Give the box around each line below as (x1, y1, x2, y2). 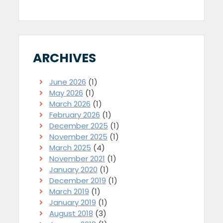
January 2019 (49, 197, 96, 208)
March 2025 (49, 142, 91, 153)
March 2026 (49, 99, 91, 110)
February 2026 (49, 110, 100, 120)
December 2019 (49, 175, 106, 186)
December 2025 (49, 120, 108, 131)
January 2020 (49, 164, 98, 175)
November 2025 (49, 131, 108, 142)
